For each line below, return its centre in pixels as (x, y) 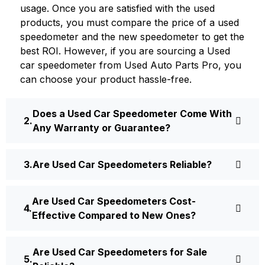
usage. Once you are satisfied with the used (117, 9)
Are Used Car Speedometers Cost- (114, 201)
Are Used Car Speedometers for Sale (120, 252)
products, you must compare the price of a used (130, 23)
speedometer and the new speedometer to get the (132, 37)
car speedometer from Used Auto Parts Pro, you (131, 65)
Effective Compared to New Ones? (114, 216)
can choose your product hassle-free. (106, 80)
